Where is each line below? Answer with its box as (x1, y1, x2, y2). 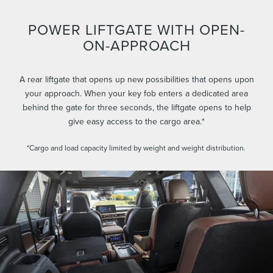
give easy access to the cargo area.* (68, 115, 205, 128)
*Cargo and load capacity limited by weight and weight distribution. (27, 143, 246, 154)
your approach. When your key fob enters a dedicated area (25, 87, 248, 100)
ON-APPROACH (82, 35, 191, 56)
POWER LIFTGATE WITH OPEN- (28, 19, 245, 40)
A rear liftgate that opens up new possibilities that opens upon (19, 73, 254, 86)
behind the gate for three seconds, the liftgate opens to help (22, 101, 251, 114)
